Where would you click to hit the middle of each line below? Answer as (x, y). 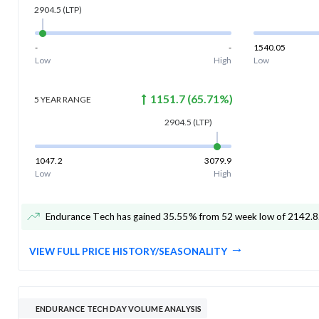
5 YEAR (47, 99)
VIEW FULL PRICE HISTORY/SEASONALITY (128, 251)
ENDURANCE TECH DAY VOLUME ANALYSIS (119, 308)
